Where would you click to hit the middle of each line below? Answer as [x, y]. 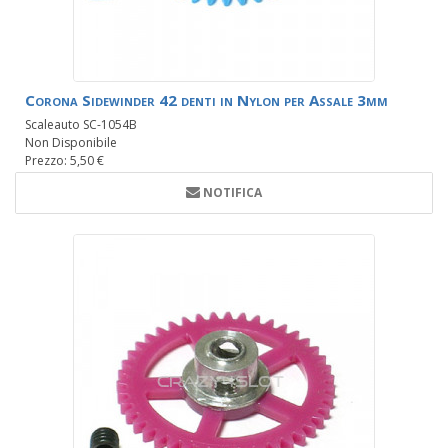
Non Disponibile [71, 143]
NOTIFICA [232, 193]
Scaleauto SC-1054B [81, 125]
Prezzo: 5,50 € [64, 161]
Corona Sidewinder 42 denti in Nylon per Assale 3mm [206, 100]
